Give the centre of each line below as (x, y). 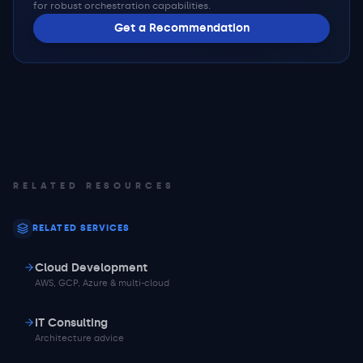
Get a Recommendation (181, 28)
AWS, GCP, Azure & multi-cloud (102, 283)
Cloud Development (91, 268)
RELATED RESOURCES (94, 186)
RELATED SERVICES (81, 228)
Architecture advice (79, 338)
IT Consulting (71, 323)
